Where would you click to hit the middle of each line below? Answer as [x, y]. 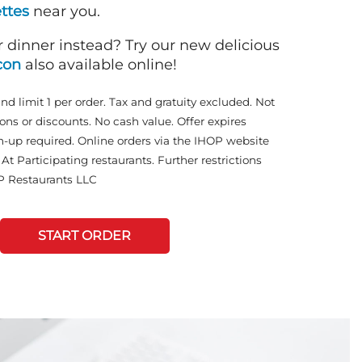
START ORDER [84, 236]
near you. [65, 11]
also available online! [99, 65]
